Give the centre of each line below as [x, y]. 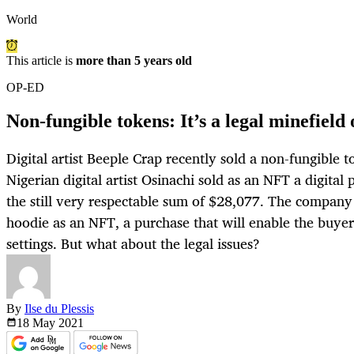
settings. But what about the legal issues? [133, 244]
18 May [38, 323]
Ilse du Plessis [59, 309]
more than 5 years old [134, 61]
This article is [41, 61]
